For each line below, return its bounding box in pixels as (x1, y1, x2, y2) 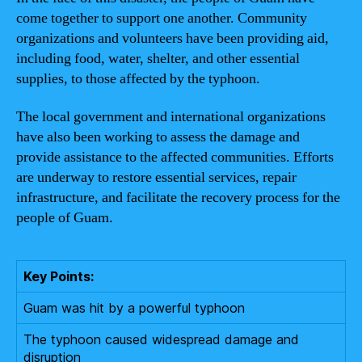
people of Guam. (16, 208, 113, 227)
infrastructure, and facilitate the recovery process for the (16, 188, 340, 207)
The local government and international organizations (16, 107, 326, 126)
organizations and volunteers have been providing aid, (16, 28, 329, 48)
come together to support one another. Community (16, 8, 307, 27)
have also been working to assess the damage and (16, 128, 300, 146)
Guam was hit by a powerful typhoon (23, 300, 245, 316)
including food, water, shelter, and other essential (16, 48, 300, 68)
